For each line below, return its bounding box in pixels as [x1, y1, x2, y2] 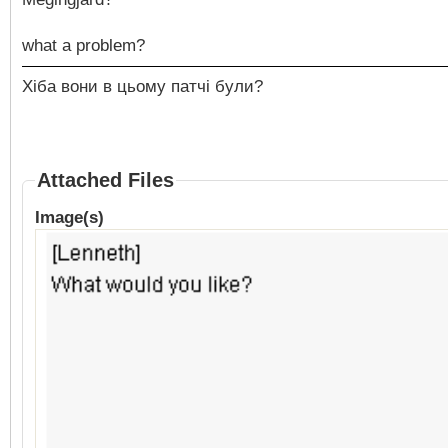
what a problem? [22, 36, 145, 55]
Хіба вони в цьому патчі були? [22, 77, 263, 96]
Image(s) [35, 208, 104, 227]
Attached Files [37, 169, 174, 191]
